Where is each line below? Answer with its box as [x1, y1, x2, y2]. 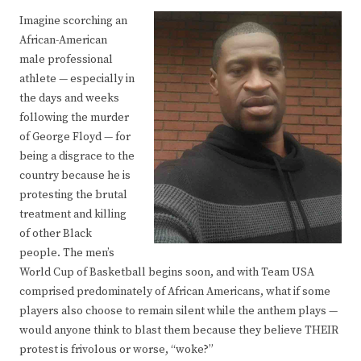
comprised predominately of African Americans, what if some [19, 284, 330, 299]
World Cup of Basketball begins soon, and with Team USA [19, 264, 314, 280]
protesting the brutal [19, 187, 127, 202]
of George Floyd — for [19, 129, 131, 144]
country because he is [19, 168, 131, 183]
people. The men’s [19, 245, 114, 260]
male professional [19, 52, 113, 67]
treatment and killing [19, 206, 127, 222]
